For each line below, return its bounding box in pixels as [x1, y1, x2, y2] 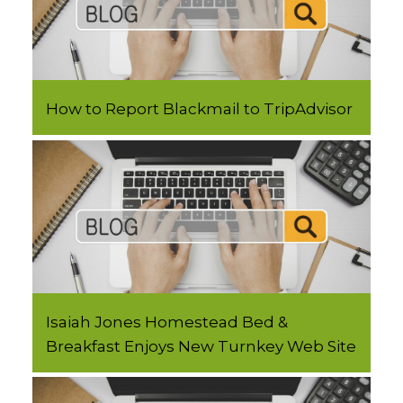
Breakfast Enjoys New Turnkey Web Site [45, 336, 356, 355]
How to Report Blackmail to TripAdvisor [45, 100, 353, 119]
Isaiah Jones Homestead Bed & [45, 312, 288, 331]
